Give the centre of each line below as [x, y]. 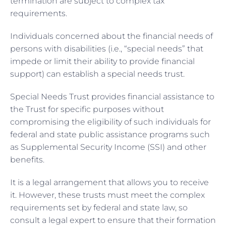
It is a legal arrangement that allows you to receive [109, 182]
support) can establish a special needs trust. [98, 74]
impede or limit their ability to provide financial [102, 61]
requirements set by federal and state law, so [99, 207]
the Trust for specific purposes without [87, 109]
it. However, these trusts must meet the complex [107, 195]
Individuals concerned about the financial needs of [111, 36]
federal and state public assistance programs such [110, 134]
